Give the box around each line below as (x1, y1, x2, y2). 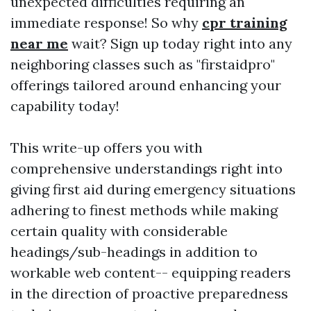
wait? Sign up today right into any (68, 35, 292, 53)
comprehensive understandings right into (10, 160, 283, 178)
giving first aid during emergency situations (10, 180, 296, 199)
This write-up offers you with (10, 139, 203, 157)
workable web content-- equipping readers (10, 264, 291, 282)
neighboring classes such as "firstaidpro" (10, 56, 275, 74)
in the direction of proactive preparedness (10, 285, 288, 303)
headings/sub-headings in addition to (10, 243, 258, 261)
